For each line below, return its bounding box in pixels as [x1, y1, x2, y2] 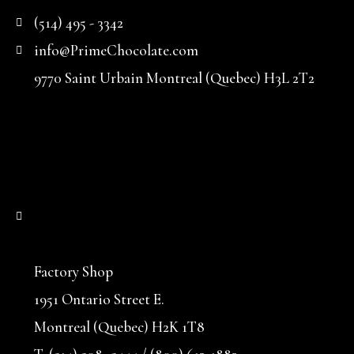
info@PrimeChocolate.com [33, 41, 198, 60]
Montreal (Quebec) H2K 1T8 [33, 318, 205, 337]
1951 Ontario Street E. [33, 290, 164, 309]
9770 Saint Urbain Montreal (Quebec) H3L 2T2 [33, 69, 314, 88]
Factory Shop [33, 262, 113, 281]
